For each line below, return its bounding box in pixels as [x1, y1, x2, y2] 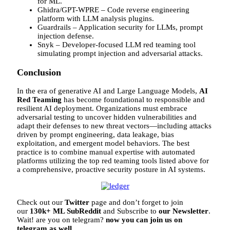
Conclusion [17, 67, 61, 78]
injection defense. [37, 32, 94, 41]
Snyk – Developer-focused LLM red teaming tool [37, 41, 196, 49]
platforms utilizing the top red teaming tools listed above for [17, 157, 209, 165]
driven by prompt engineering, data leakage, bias [17, 130, 174, 139]
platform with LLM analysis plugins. [37, 14, 154, 23]
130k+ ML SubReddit [30, 207, 101, 216]
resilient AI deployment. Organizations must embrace [17, 104, 187, 113]
